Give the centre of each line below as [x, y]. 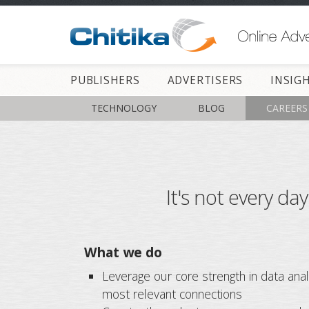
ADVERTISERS [205, 80]
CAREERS [287, 108]
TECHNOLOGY [124, 108]
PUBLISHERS [105, 80]
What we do [123, 252]
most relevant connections [172, 294]
